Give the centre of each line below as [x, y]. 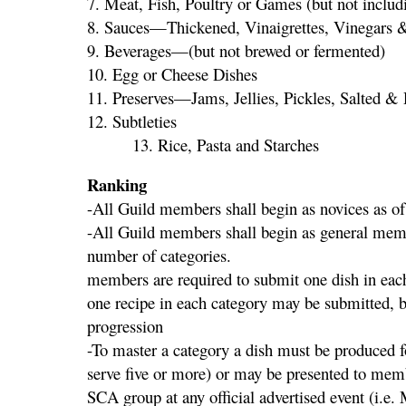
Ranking [117, 185]
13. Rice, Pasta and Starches [203, 144]
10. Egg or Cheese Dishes [172, 73]
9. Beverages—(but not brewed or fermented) [236, 50]
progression [125, 326]
